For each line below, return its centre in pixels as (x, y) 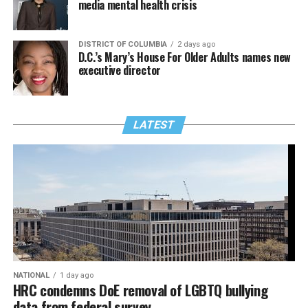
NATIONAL (31, 275)
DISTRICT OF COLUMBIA (122, 44)
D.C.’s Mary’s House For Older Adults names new (184, 57)
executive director (119, 70)
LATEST (154, 124)
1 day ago (76, 275)
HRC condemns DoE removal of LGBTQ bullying (140, 289)
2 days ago (196, 44)
